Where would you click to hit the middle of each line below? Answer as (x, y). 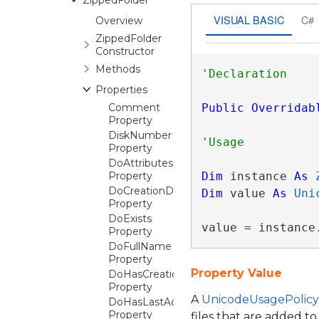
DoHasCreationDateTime (171, 274)
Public (223, 108)
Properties (121, 90)
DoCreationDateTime (161, 191)
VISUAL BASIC (249, 19)
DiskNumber (140, 135)
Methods (118, 69)
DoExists (130, 219)
